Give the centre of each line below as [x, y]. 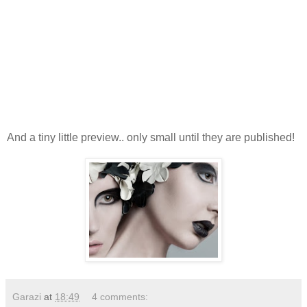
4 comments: [120, 297]
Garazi [27, 297]
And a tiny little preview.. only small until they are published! [151, 138]
